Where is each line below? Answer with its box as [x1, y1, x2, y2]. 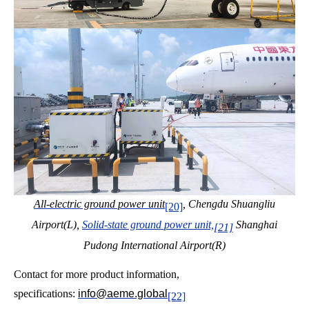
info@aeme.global [78, 288, 168, 300]
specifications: [14, 288, 78, 300]
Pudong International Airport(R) [83, 239, 226, 252]
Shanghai [233, 219, 277, 231]
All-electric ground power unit [34, 198, 165, 210]
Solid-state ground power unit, [82, 219, 214, 231]
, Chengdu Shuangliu [183, 198, 275, 210]
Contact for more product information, [14, 268, 179, 281]
